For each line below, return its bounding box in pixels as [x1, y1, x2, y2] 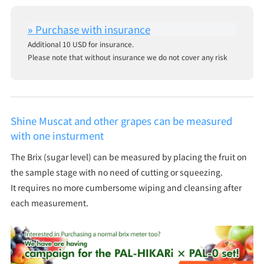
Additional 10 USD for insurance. [27, 38, 134, 49]
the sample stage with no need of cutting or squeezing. [10, 166, 223, 178]
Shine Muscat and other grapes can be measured [10, 113, 232, 128]
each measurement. [10, 196, 88, 209]
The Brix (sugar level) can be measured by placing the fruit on [10, 150, 247, 163]
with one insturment [10, 128, 104, 143]
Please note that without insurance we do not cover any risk [27, 51, 227, 62]
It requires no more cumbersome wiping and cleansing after [10, 181, 242, 193]
